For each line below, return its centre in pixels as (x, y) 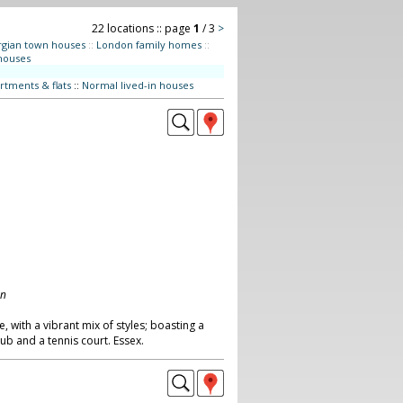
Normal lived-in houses (137, 85)
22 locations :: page (142, 28)
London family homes (148, 45)
